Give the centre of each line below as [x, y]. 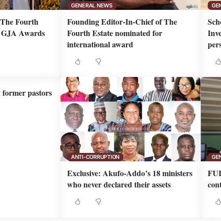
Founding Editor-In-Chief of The [122, 21]
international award [100, 44]
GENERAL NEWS [92, 5]
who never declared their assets [119, 184]
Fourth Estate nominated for [115, 33]
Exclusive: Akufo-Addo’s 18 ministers [130, 173]
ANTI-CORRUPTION [95, 157]
